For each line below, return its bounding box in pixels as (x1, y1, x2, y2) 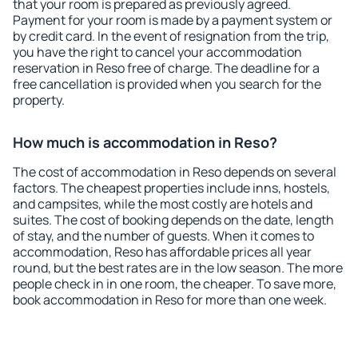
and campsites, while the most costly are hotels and (13, 195, 312, 213)
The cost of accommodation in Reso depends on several (13, 163, 336, 181)
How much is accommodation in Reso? (13, 133, 277, 152)
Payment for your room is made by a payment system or (13, 11, 332, 29)
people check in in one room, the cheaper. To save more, (13, 275, 336, 292)
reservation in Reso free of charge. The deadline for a (13, 59, 320, 77)
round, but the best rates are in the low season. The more (13, 259, 343, 276)
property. (13, 91, 65, 109)
